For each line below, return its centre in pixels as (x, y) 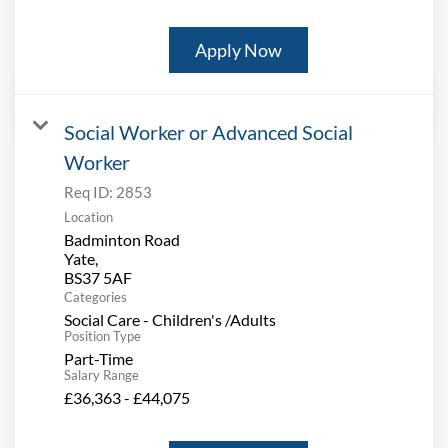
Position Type (102, 336)
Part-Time (98, 359)
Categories (95, 297)
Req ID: (90, 192)
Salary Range (101, 375)
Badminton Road (122, 240)
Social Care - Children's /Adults (170, 320)
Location (88, 217)
